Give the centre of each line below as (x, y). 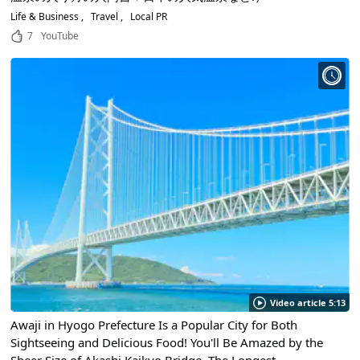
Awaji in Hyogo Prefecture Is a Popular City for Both (154, 325)
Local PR (148, 17)
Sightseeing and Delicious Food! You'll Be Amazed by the (167, 343)
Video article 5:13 (307, 303)
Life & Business (46, 17)
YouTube (60, 36)
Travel (105, 17)
